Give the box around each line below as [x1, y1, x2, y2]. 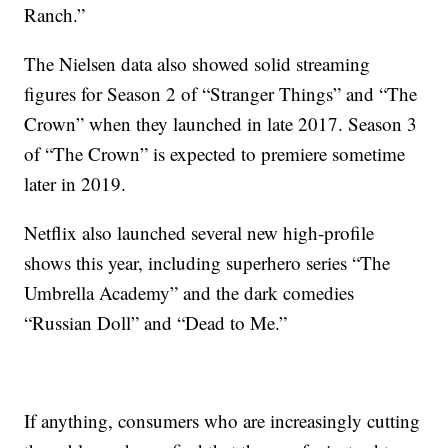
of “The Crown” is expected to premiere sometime [24, 141, 406, 166]
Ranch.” [24, 2, 86, 27]
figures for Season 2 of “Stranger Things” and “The [24, 81, 418, 106]
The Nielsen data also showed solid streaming [24, 51, 371, 76]
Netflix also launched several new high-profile [24, 220, 375, 245]
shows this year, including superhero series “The [24, 250, 391, 275]
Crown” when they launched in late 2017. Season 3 [24, 111, 418, 136]
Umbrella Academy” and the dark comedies [24, 280, 355, 305]
